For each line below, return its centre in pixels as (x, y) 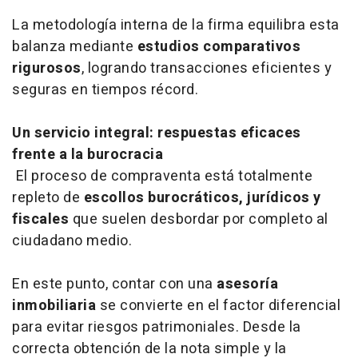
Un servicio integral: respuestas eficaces (157, 133)
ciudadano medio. (72, 241)
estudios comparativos (219, 46)
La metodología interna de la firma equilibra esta (176, 25)
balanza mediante (75, 46)
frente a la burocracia (88, 154)
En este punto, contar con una (114, 284)
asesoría (247, 284)
